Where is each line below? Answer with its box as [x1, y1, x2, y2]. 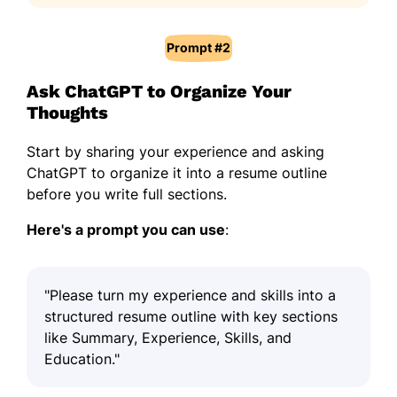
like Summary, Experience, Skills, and [44, 328, 292, 346]
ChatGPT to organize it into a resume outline [27, 163, 327, 182]
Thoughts [27, 101, 108, 123]
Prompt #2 [167, 39, 230, 55]
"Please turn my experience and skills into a [44, 285, 336, 304]
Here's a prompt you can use [27, 220, 225, 238]
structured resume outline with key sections [44, 307, 338, 325]
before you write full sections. [27, 184, 227, 203]
